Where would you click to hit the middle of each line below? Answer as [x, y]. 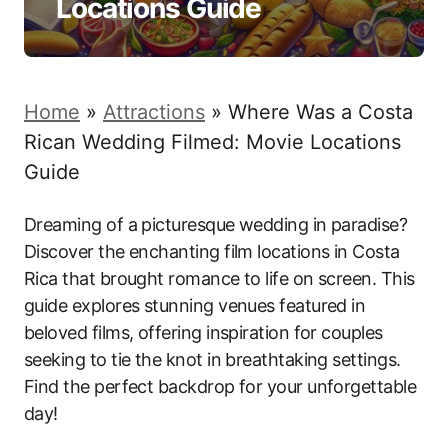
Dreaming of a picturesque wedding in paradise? [216, 224]
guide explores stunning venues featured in [195, 305]
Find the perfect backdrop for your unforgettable [220, 386]
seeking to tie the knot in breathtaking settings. [212, 359]
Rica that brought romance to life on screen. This [219, 278]
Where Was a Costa [320, 112]
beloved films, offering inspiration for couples [203, 332]
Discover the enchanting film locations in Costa [212, 251]
